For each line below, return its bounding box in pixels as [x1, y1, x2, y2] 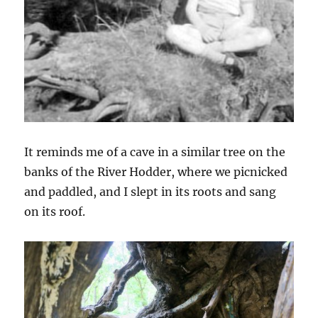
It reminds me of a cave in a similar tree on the [24, 145, 286, 160]
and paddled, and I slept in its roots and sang [24, 185, 277, 199]
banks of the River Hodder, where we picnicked [24, 165, 288, 180]
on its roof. [24, 204, 86, 219]
